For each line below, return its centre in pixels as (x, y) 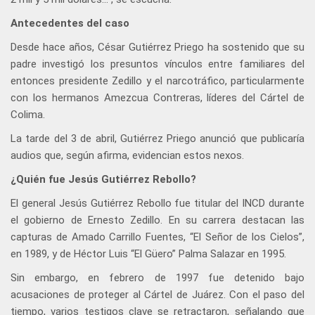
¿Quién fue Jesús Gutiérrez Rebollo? (103, 180)
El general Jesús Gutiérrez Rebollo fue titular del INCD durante (157, 204)
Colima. (28, 115)
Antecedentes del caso (70, 24)
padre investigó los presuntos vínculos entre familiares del (157, 64)
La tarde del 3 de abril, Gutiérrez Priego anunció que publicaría (157, 139)
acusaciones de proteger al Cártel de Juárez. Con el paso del (157, 295)
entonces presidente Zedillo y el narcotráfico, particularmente (157, 81)
